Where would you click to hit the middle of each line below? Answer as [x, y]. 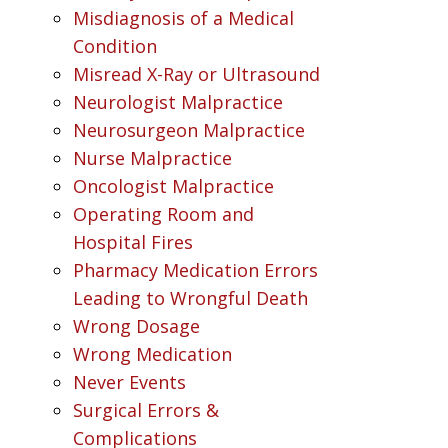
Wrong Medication [152, 354]
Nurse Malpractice [152, 158]
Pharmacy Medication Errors [195, 270]
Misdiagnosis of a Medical [183, 18]
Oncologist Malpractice [173, 186]
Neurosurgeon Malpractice [188, 130]
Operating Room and [163, 214]
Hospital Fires [132, 242]
